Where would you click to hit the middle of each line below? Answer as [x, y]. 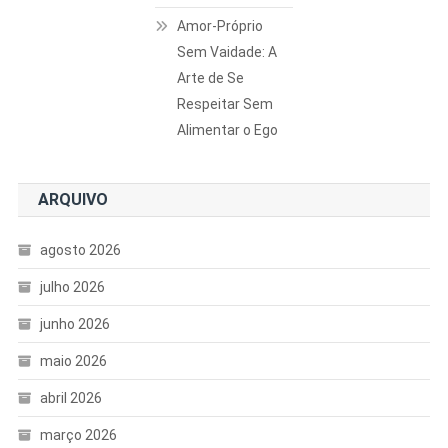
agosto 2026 [80, 250]
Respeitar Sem [225, 104]
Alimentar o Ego [228, 130]
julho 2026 [72, 287]
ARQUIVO [72, 200]
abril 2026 [70, 398]
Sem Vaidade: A [227, 52]
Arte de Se [211, 78]
